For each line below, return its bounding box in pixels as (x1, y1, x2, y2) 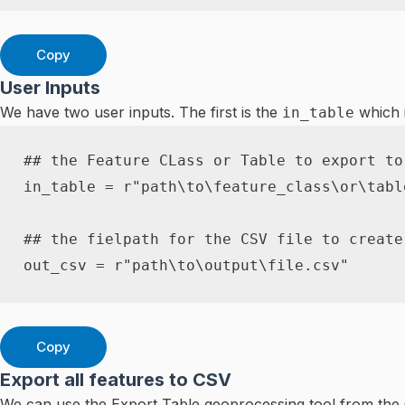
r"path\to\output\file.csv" (113, 256, 349, 274)
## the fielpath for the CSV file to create (23, 230, 403, 248)
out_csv (23, 256, 96, 274)
